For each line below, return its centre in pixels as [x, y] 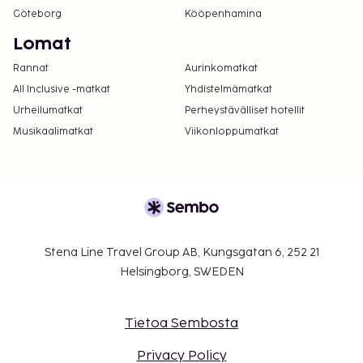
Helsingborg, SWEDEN [181, 272]
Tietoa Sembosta [181, 324]
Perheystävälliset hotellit [245, 111]
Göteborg [37, 15]
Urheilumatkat [48, 111]
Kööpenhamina [223, 15]
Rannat [31, 69]
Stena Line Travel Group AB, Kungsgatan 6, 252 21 [181, 253]
